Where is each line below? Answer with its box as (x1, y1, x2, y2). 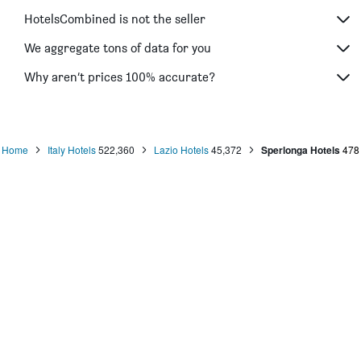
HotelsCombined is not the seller (24, 11, 205, 27)
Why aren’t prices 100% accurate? (24, 69, 215, 85)
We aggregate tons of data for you (24, 40, 211, 56)
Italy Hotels (48, 142, 96, 156)
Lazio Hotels (154, 142, 209, 156)
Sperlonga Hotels (261, 142, 340, 157)
